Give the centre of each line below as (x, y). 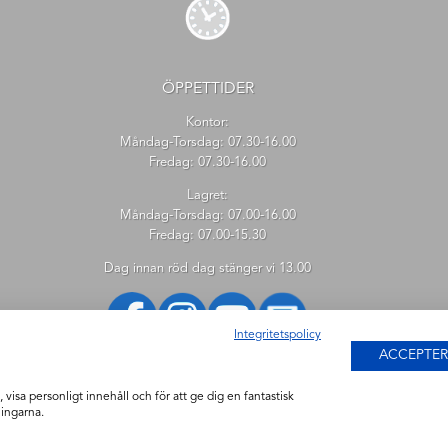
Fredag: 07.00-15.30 (207, 235)
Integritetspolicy (277, 335)
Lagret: (207, 195)
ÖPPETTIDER (207, 88)
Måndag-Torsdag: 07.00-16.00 (207, 215)
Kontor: (207, 122)
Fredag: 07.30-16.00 (207, 162)
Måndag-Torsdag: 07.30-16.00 (207, 142)
